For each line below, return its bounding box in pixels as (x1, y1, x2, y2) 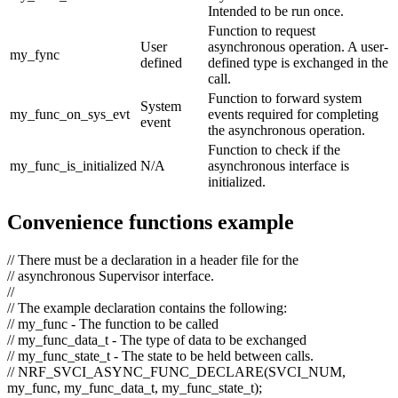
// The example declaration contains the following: (7, 299, 287, 315)
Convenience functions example (7, 210, 294, 234)
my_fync (10, 46, 60, 62)
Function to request (208, 22, 315, 38)
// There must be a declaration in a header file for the (7, 251, 298, 267)
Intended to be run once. (208, 3, 344, 19)
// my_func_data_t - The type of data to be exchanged (7, 331, 306, 347)
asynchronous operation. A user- (208, 38, 388, 54)
